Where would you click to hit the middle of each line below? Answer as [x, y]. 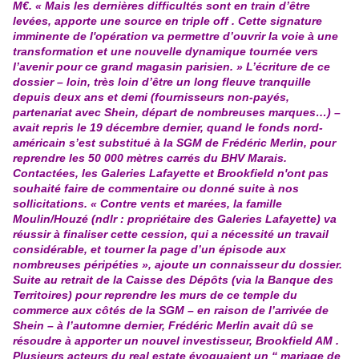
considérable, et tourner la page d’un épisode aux [149, 250]
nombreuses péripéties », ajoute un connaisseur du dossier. [177, 265]
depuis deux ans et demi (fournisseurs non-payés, [151, 97]
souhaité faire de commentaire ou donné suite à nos [156, 189]
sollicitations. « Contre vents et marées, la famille [147, 204]
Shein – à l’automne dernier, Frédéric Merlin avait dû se [163, 326]
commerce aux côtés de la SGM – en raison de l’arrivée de [171, 311]
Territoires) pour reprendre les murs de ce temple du [155, 295]
